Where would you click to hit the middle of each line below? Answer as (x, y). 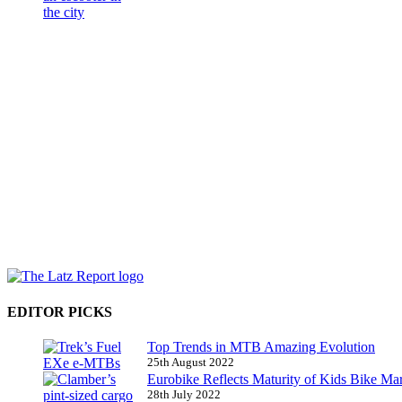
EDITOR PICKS (60, 311)
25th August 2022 (191, 362)
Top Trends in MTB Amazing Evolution (261, 346)
